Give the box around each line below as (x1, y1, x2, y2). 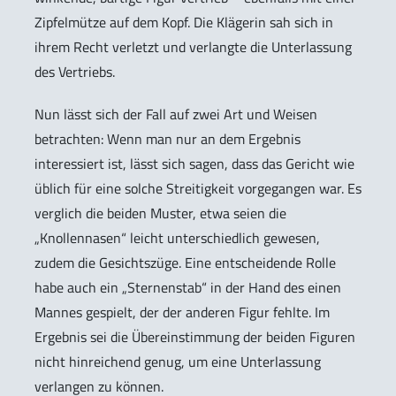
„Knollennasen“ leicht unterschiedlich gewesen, (34, 227, 320, 249)
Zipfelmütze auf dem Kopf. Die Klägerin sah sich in (34, 11, 333, 33)
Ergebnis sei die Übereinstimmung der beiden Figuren (34, 326, 355, 348)
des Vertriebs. (34, 60, 115, 82)
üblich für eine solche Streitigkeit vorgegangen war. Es (34, 178, 362, 200)
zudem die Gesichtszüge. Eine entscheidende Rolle (34, 252, 336, 274)
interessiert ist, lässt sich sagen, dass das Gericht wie (34, 153, 354, 175)
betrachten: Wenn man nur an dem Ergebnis (34, 128, 301, 150)
